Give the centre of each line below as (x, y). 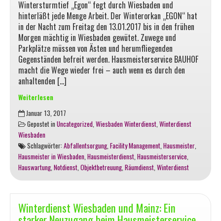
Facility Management (135, 146)
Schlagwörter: (45, 146)
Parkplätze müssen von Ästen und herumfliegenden (95, 49)
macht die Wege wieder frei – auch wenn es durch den (102, 70)
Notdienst (66, 167)
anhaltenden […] (42, 81)
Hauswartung (35, 167)
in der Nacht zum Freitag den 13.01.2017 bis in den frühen (106, 27)
